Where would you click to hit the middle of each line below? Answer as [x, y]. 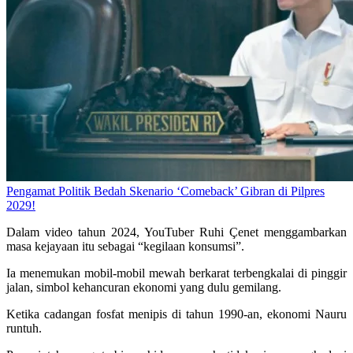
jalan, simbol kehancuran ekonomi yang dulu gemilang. [144, 288]
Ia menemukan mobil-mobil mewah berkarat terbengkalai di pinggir [176, 273]
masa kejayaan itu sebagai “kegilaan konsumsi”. [125, 247]
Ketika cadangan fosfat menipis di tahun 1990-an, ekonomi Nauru [176, 314]
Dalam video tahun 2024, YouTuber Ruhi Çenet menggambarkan [176, 232]
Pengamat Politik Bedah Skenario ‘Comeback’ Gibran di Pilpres [165, 191]
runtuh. [24, 329]
